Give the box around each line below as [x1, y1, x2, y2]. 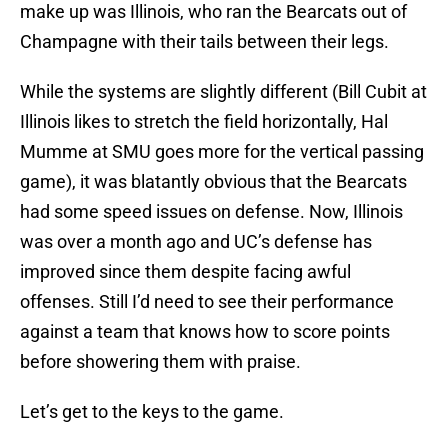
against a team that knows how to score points [20, 321, 390, 343]
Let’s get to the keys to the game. [20, 401, 284, 423]
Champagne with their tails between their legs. [20, 31, 389, 53]
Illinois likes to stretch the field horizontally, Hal [20, 111, 388, 133]
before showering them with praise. [20, 351, 301, 373]
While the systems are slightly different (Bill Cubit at [20, 81, 427, 103]
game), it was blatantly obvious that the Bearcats [20, 171, 407, 193]
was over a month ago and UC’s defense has [20, 231, 372, 253]
